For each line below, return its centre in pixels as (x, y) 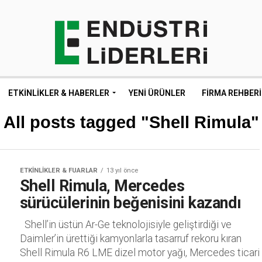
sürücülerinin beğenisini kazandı (131, 203)
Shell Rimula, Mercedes (102, 186)
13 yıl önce (122, 170)
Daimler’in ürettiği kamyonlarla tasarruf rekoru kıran (131, 239)
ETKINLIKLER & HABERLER (59, 93)
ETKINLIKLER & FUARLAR (59, 170)
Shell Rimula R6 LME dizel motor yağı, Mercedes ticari (140, 253)
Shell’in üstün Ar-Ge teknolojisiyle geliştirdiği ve (126, 225)
